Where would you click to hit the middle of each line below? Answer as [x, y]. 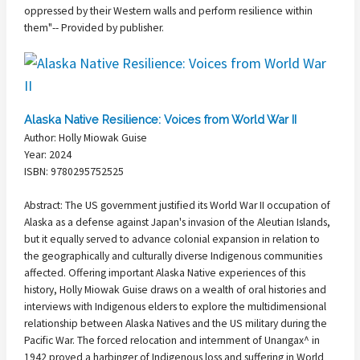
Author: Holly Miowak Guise [86, 138]
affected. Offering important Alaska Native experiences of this [165, 272]
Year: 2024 [48, 155]
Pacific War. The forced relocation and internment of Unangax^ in [172, 340]
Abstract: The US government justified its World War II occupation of [177, 205]
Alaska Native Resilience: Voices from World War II [160, 119]
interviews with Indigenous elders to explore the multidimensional [175, 306]
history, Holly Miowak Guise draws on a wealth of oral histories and [175, 289]
